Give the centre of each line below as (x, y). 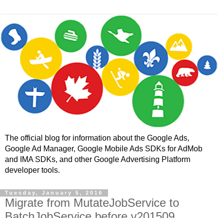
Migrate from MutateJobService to (92, 202)
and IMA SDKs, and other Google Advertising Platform (98, 159)
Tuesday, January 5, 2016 (54, 193)
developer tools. (32, 170)
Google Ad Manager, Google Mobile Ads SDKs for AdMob (104, 148)
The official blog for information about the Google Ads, (97, 138)
